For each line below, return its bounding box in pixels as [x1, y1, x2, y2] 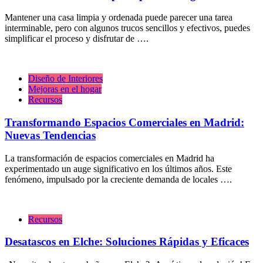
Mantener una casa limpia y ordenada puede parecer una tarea [5, 12, 232, 23]
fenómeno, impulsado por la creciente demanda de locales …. [5, 174, 232, 184]
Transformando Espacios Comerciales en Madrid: [5, 116, 244, 129]
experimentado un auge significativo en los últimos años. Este [5, 163, 232, 174]
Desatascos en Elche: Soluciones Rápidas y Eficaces [5, 235, 249, 248]
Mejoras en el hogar [28, 84, 102, 95]
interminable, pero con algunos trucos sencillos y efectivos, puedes [5, 23, 250, 33]
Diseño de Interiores [28, 73, 103, 84]
